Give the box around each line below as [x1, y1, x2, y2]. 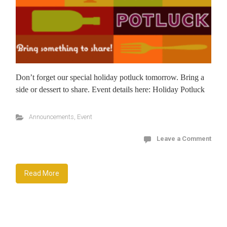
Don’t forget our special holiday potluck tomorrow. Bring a [16, 72, 204, 82]
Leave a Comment [157, 134, 211, 142]
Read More [24, 169, 59, 177]
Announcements [28, 112, 74, 121]
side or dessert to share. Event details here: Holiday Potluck [16, 85, 205, 94]
